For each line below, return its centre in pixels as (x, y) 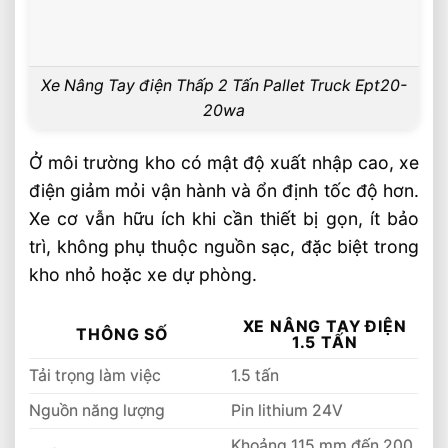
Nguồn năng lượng (97, 411)
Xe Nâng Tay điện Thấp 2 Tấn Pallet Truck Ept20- (224, 85)
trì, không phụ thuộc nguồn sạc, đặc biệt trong (224, 247)
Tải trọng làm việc (95, 376)
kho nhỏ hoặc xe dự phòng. (143, 275)
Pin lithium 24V (286, 411)
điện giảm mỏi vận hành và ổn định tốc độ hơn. (224, 191)
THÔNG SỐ (122, 335)
